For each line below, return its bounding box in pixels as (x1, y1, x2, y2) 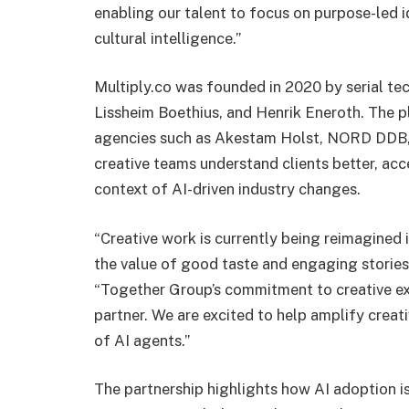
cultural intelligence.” (94, 28, 241, 47)
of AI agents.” (94, 330, 190, 350)
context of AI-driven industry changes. (94, 180, 361, 199)
